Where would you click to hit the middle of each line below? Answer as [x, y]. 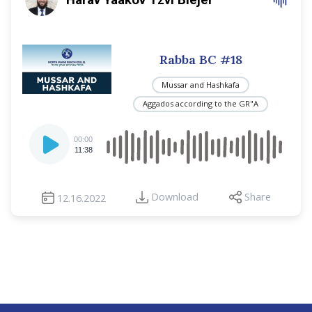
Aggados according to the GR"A [201, 104]
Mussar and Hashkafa [201, 84]
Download [175, 197]
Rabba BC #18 [201, 60]
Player [45, 145]
